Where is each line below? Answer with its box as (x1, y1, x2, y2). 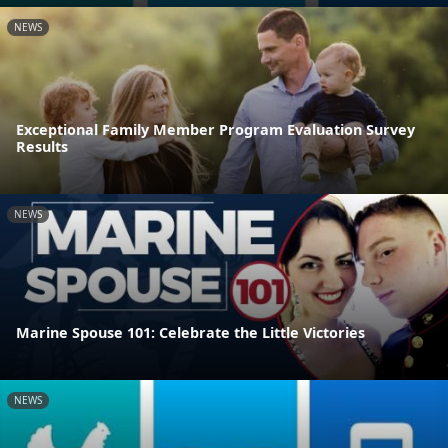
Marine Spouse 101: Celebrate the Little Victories (16, 323, 365, 343)
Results (16, 136, 68, 156)
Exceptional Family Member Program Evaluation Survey (16, 119, 415, 139)
